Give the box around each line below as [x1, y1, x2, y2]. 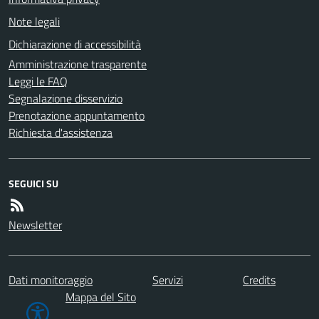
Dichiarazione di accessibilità [9, 35, 141, 53]
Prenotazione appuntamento [9, 106, 145, 124]
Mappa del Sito [66, 288, 136, 305]
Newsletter [9, 216, 62, 234]
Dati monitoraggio [9, 271, 93, 288]
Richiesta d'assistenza [9, 123, 113, 141]
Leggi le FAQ [9, 72, 68, 90]
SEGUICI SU [9, 175, 58, 191]
